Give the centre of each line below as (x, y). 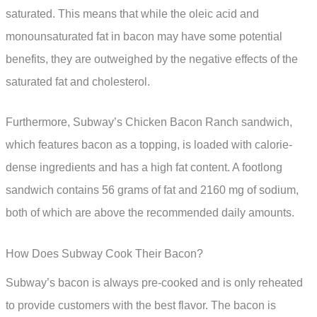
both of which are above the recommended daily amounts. (150, 213)
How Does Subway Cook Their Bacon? (104, 253)
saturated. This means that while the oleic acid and (132, 13)
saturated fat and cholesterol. (78, 81)
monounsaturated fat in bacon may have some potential (144, 36)
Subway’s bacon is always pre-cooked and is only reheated (154, 282)
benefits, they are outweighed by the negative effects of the (152, 59)
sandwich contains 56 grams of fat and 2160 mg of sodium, (152, 190)
